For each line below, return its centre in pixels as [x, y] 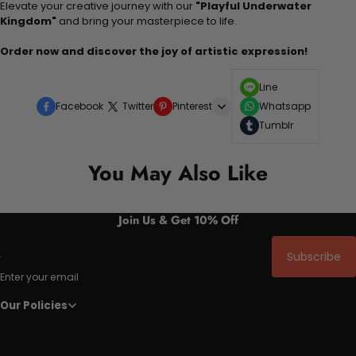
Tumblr [276, 125]
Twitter [138, 106]
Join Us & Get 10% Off [178, 219]
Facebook [79, 106]
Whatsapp [285, 106]
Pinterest [192, 106]
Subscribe [314, 257]
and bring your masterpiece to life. [147, 21]
